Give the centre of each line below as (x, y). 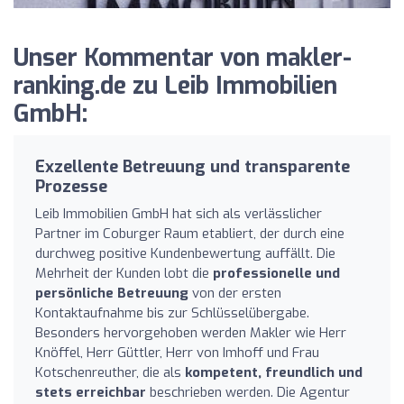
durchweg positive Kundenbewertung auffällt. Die (185, 253)
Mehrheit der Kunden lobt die (124, 273)
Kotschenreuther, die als (110, 372)
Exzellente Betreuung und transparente (193, 166)
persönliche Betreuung (112, 293)
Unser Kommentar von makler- (183, 58)
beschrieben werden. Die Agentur (248, 392)
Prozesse (71, 186)
